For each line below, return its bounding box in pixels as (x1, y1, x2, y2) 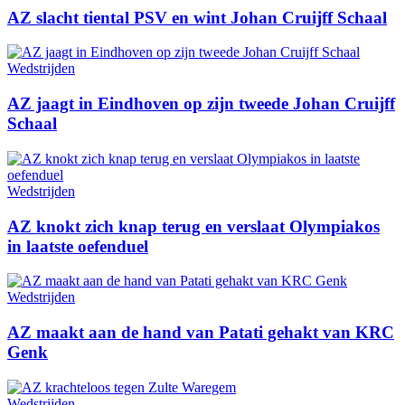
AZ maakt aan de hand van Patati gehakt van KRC (7, 322, 394, 342)
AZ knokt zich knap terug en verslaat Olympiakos (7, 216, 380, 236)
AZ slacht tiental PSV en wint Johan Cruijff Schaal (7, 7, 387, 27)
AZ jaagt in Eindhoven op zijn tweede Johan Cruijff (7, 94, 395, 114)
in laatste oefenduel (7, 236, 148, 256)
